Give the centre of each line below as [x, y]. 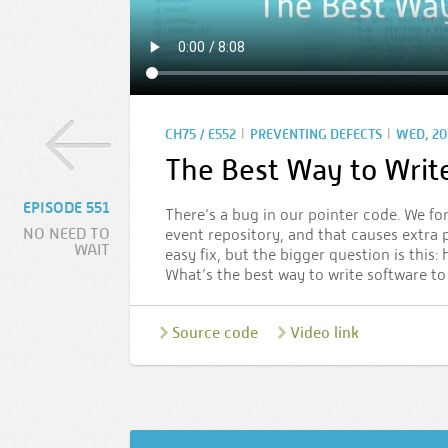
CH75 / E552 [200, 134]
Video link [324, 332]
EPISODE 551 [66, 207]
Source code [215, 332]
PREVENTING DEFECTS [316, 134]
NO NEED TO [66, 233]
